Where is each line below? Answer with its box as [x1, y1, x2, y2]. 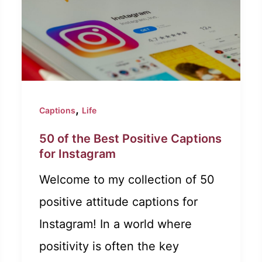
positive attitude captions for [39, 195, 198, 209]
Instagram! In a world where [39, 217, 192, 232]
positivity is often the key [39, 239, 180, 254]
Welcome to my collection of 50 [39, 173, 215, 187]
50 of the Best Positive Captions [39, 132, 222, 146]
